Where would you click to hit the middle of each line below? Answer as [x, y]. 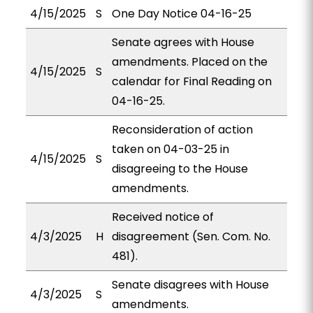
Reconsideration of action [182, 130]
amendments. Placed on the [189, 62]
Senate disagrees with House [190, 285]
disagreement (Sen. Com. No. [191, 236]
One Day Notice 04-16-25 [181, 14]
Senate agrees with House [183, 42]
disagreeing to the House [180, 169]
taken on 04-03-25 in [170, 149]
